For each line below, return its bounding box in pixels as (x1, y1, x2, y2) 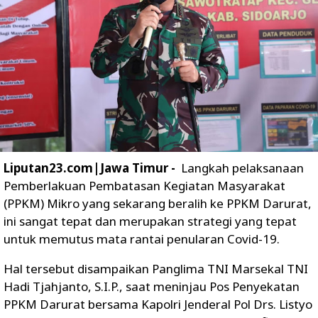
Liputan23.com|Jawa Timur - (4, 160, 181, 177)
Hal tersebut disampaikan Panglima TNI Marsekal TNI (4, 261, 308, 278)
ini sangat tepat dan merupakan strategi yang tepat (4, 213, 297, 230)
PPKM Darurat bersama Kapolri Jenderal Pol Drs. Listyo (4, 296, 312, 313)
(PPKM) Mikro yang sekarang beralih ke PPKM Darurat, (4, 195, 312, 212)
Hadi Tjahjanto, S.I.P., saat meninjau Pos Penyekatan (4, 278, 300, 295)
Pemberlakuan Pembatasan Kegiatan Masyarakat (4, 177, 285, 194)
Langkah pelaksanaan (181, 160, 304, 177)
